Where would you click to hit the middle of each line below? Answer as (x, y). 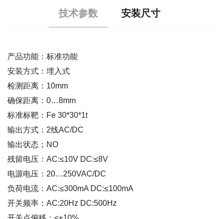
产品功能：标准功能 (43, 56)
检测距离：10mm (38, 86)
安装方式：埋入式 (39, 71)
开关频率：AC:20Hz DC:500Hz (62, 203)
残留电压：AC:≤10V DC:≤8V (58, 159)
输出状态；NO (33, 144)
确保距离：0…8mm (42, 100)
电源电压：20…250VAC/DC (57, 174)
